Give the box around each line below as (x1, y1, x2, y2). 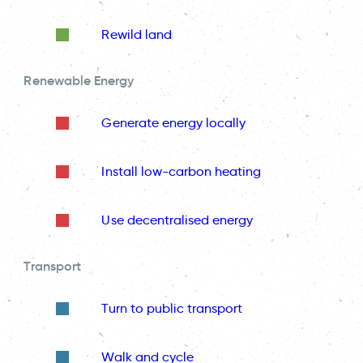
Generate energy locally (101, 115, 246, 131)
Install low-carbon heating (101, 164, 262, 180)
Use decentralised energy (101, 212, 254, 228)
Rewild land (101, 27, 172, 43)
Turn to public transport (101, 301, 243, 317)
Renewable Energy (23, 71, 135, 88)
